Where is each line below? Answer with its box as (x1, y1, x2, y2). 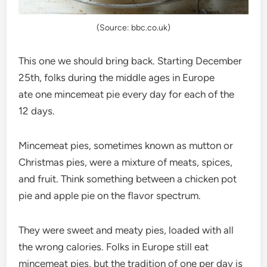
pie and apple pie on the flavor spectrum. (18, 189, 201, 201)
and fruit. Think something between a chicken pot (18, 172, 237, 185)
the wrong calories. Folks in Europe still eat (18, 240, 209, 253)
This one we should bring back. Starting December (18, 54, 243, 67)
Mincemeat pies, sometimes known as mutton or (18, 139, 234, 151)
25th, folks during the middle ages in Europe (18, 71, 215, 83)
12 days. (18, 104, 55, 117)
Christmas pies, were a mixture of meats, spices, (18, 156, 233, 168)
